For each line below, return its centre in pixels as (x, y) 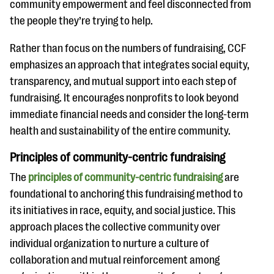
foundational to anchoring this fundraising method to (126, 194)
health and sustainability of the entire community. (120, 131)
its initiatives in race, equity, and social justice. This (123, 210)
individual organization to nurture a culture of (109, 243)
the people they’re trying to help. (82, 20)
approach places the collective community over (115, 227)
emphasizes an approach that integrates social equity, (130, 65)
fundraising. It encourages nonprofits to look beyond (124, 98)
